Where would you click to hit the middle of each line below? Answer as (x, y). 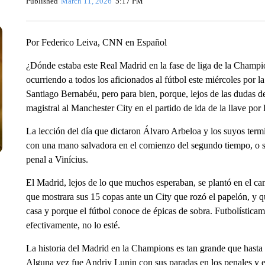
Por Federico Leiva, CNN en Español (96, 42)
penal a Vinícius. (57, 159)
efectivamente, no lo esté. (73, 225)
